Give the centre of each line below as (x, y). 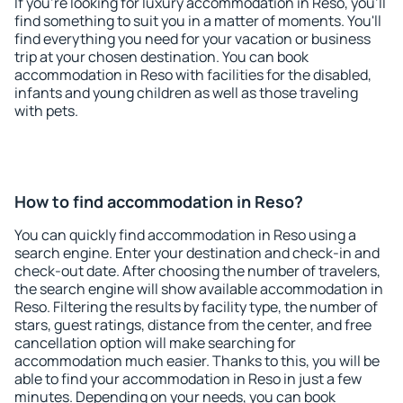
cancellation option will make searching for (155, 343)
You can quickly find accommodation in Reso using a (185, 235)
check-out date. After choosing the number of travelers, (197, 271)
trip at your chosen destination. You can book (161, 57)
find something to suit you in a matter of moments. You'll (198, 21)
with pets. (46, 111)
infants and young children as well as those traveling (186, 93)
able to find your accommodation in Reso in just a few (188, 379)
